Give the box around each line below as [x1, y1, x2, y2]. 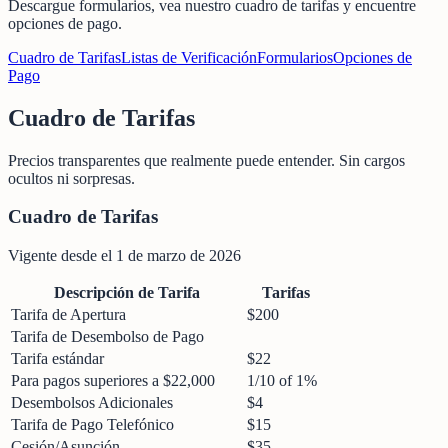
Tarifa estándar [11, 350, 104, 368]
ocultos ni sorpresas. [8, 169, 135, 187]
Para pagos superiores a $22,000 [11, 372, 215, 390]
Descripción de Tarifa [54, 284, 200, 302]
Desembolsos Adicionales [11, 394, 173, 412]
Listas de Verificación [121, 48, 257, 66]
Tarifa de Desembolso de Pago [11, 328, 204, 346]
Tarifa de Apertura [11, 306, 126, 324]
